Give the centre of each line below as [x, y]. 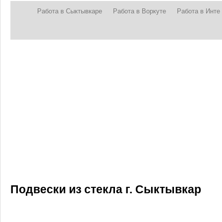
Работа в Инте [198, 11]
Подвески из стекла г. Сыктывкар [106, 189]
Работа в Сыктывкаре [69, 11]
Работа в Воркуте [139, 11]
